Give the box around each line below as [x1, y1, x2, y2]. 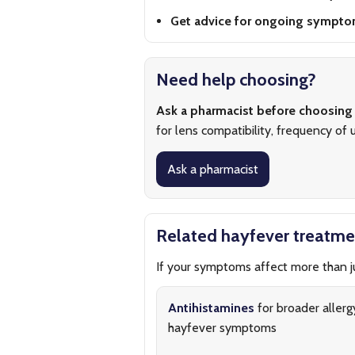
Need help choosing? [156, 69, 316, 90]
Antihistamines [168, 300, 254, 315]
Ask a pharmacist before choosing [156, 103, 353, 118]
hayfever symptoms [168, 320, 277, 335]
